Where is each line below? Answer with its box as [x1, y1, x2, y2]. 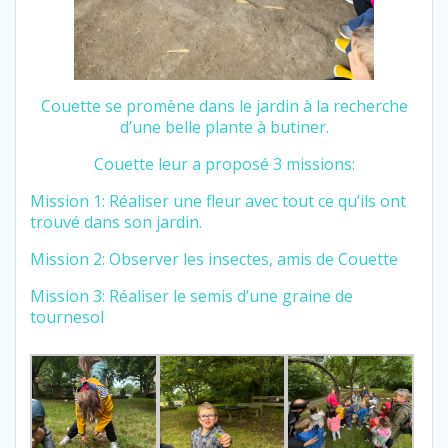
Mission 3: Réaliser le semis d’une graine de [30, 285, 353, 308]
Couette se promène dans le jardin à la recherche [40, 95, 408, 118]
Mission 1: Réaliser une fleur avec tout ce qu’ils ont [30, 190, 406, 213]
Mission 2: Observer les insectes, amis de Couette [30, 248, 398, 271]
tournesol [30, 306, 104, 329]
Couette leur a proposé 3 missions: [93, 153, 355, 176]
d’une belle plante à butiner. [119, 116, 329, 139]
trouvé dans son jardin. [30, 211, 202, 234]
